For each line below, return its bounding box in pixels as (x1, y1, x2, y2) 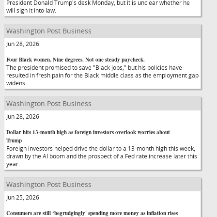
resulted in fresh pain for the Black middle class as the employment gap (6, 71, 199, 79)
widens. (6, 79, 27, 87)
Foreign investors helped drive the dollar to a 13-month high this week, (6, 144, 195, 152)
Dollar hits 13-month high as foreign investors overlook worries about (6, 128, 170, 136)
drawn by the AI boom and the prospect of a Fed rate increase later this (6, 152, 197, 160)
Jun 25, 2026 (6, 193, 39, 201)
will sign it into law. (6, 6, 56, 14)
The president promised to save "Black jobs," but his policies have (6, 63, 182, 71)
